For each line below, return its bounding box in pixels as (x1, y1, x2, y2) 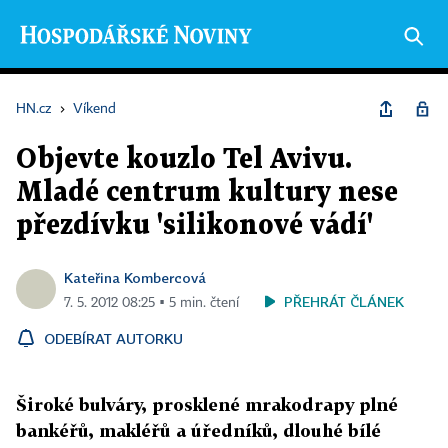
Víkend (73, 102, 116, 116)
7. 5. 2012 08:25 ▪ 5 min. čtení (64, 296, 239, 310)
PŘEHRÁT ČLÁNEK (284, 293, 404, 310)
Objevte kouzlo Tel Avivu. (16, 147, 352, 173)
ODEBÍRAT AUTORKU (44, 330, 183, 347)
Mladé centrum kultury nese (16, 180, 398, 206)
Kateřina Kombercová (64, 269, 206, 286)
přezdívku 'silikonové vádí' (16, 213, 373, 239)
